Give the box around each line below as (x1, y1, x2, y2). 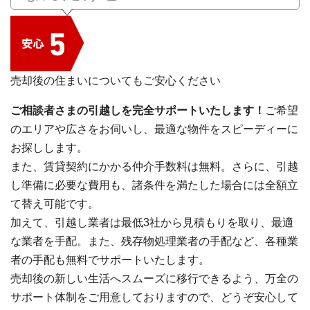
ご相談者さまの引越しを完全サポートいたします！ (10, 104, 265, 117)
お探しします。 (10, 142, 88, 154)
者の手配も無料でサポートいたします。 (10, 254, 210, 266)
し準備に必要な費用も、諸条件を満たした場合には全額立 (10, 179, 298, 192)
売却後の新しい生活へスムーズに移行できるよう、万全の (10, 273, 298, 285)
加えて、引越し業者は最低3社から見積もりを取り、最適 (10, 217, 293, 229)
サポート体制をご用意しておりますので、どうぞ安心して (10, 291, 298, 304)
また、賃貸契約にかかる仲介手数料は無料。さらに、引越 (10, 161, 298, 173)
